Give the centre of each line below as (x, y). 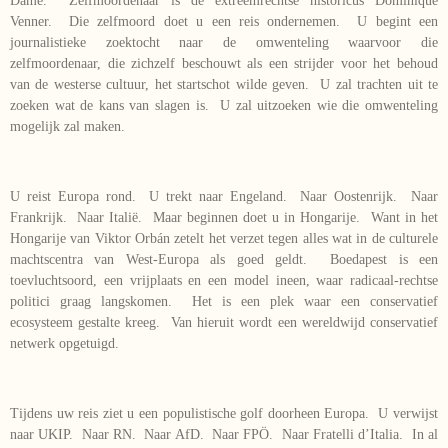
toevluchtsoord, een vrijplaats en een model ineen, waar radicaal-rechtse (224, 280)
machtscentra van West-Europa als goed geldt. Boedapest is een (224, 259)
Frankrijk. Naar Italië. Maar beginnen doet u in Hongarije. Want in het (224, 217)
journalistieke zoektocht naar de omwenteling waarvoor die (224, 42)
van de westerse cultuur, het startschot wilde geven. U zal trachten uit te (224, 84)
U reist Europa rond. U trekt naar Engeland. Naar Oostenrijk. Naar (224, 196)
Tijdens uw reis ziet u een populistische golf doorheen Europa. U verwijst (224, 413)
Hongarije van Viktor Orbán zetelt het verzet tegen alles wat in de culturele (224, 238)
